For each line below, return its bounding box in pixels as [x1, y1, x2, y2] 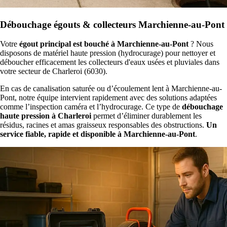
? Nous [188, 40, 213, 49]
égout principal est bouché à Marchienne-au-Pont [19, 40, 188, 49]
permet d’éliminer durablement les [91, 111, 202, 121]
